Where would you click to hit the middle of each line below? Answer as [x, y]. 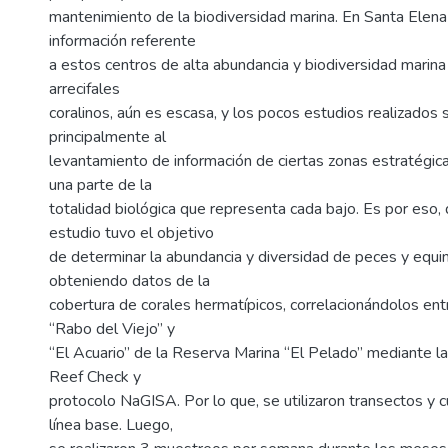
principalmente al [107, 137]
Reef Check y [95, 377]
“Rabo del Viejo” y [112, 329]
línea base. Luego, [111, 425]
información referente [122, 41]
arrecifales [84, 89]
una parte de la [100, 185]
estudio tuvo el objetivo [131, 233]
